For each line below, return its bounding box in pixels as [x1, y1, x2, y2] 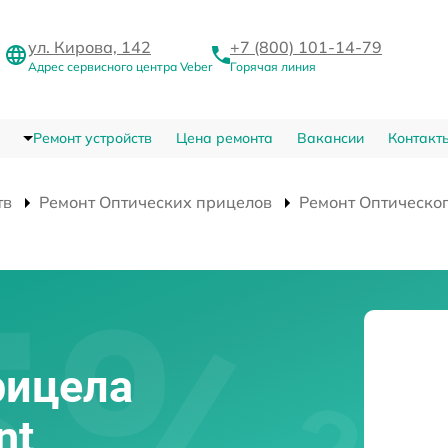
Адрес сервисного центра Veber [28, 59, 212, 75]
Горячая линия [230, 59, 316, 75]
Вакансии [296, 129, 364, 148]
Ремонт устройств [32, 129, 152, 148]
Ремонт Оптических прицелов [39, 192, 272, 213]
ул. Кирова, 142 [28, 37, 151, 58]
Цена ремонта [175, 129, 273, 148]
